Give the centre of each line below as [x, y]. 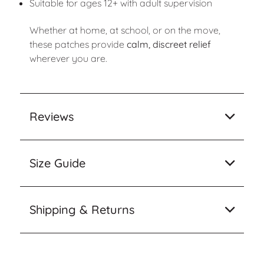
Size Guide [57, 163]
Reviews [51, 116]
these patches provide [78, 44]
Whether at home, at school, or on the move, [125, 30]
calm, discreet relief [169, 44]
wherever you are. [68, 59]
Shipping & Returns [82, 209]
